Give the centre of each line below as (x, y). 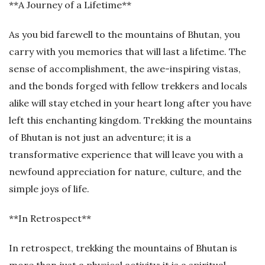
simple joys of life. (49, 189)
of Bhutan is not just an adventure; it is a (100, 138)
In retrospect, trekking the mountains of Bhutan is (123, 248)
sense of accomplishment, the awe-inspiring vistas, (125, 69)
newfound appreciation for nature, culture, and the (125, 172)
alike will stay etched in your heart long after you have (130, 103)
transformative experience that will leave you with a (126, 155)
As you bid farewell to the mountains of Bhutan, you (125, 35)
